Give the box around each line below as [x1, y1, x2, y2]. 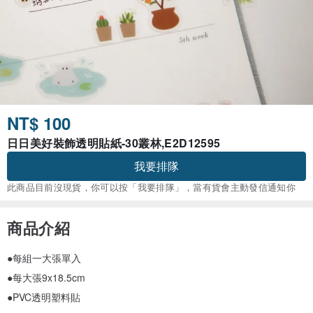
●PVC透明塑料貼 [7, 290, 80, 305]
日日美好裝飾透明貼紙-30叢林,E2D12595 [7, 135, 221, 152]
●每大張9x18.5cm [7, 270, 85, 285]
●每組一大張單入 [7, 251, 81, 265]
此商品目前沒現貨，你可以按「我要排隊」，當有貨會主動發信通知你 [7, 180, 296, 194]
